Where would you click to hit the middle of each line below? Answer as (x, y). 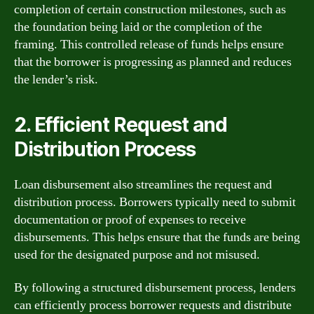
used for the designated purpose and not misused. (137, 254)
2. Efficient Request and (121, 124)
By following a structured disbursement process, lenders (155, 288)
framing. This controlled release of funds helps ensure (149, 44)
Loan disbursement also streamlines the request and (143, 184)
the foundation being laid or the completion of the (138, 27)
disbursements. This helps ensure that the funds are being (157, 237)
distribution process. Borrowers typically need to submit (155, 202)
